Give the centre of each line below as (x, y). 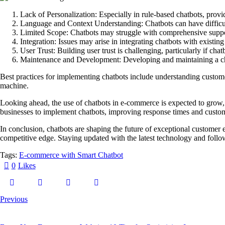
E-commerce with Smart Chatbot (71, 155)
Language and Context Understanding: (82, 24)
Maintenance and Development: (71, 60)
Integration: (38, 42)
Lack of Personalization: (59, 15)
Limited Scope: (44, 33)
